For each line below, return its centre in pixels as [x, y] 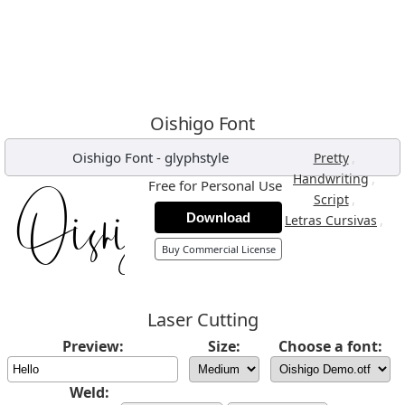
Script [331, 199]
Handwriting [331, 179]
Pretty [331, 158]
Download [218, 217]
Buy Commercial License [218, 249]
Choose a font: [330, 346]
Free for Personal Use [215, 185]
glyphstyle [197, 157]
